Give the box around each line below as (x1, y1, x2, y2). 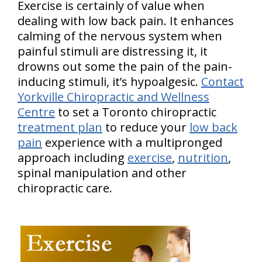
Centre (18, 104, 55, 120)
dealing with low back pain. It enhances (18, 13, 234, 29)
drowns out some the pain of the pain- (18, 58, 232, 74)
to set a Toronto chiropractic (55, 104, 216, 120)
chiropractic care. (18, 180, 115, 196)
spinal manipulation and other (18, 165, 187, 181)
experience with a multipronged (42, 135, 222, 150)
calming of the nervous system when (18, 28, 222, 44)
